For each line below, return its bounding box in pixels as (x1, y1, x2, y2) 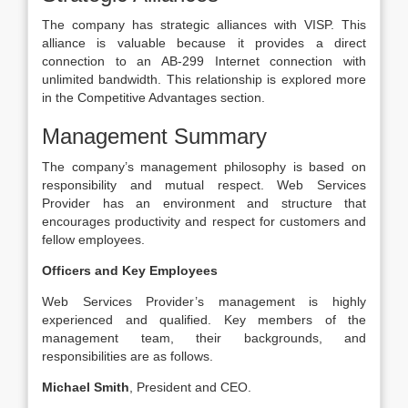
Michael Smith (42, 380, 129, 394)
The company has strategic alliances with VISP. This (42, 17, 366, 32)
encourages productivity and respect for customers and (42, 214, 366, 229)
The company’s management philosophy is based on (42, 159, 366, 174)
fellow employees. (42, 232, 145, 247)
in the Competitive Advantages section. (42, 90, 265, 105)
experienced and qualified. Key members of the (42, 312, 366, 327)
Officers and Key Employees (42, 263, 218, 278)
